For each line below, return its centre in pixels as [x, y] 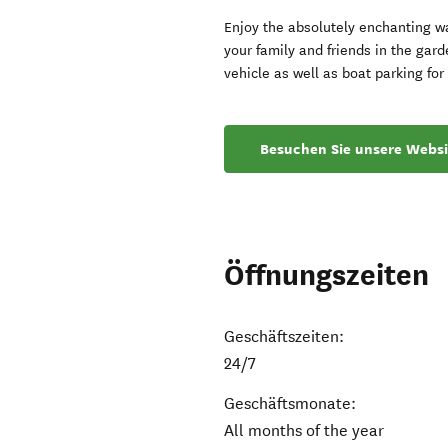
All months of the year [304, 431]
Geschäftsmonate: [290, 404]
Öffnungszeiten [327, 276]
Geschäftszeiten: [284, 337]
